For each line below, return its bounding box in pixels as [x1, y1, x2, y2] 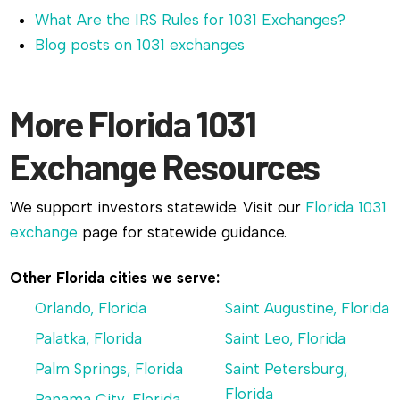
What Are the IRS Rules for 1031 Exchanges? [35, 11, 346, 29]
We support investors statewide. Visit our [10, 198, 306, 217]
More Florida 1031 [10, 102, 256, 146]
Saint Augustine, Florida [224, 298, 389, 317]
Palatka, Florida [35, 329, 143, 347]
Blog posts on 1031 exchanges [35, 36, 246, 54]
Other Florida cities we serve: [10, 268, 221, 287]
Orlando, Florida [35, 298, 147, 317]
